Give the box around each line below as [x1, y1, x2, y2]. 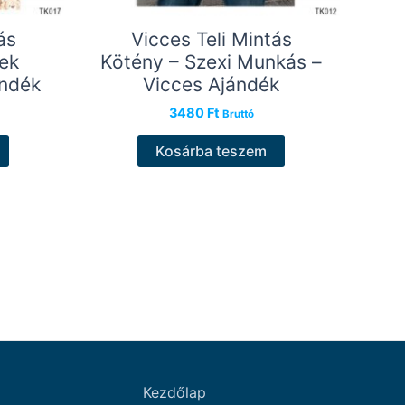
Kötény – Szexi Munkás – [100, 50, 322, 73]
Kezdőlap [142, 383, 206, 402]
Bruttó [221, 108, 254, 121]
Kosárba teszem [155, 142, 267, 161]
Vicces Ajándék [143, 72, 279, 96]
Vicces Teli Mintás [130, 27, 292, 51]
